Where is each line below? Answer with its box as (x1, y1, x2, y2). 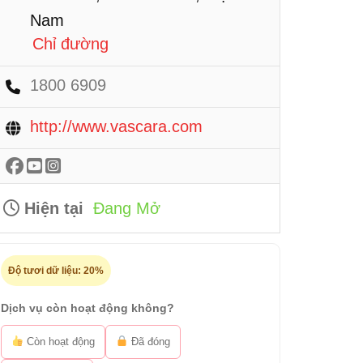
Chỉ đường (32, 35, 109, 53)
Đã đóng (127, 335, 170, 348)
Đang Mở (93, 199, 160, 217)
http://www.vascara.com (30, 117, 203, 135)
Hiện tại (19, 199, 83, 217)
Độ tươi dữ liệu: (8, 265, 83, 276)
